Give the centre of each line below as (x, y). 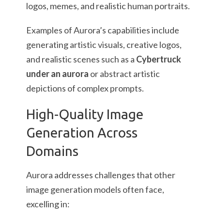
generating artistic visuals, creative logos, (104, 45)
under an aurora (57, 74)
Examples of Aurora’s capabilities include (103, 30)
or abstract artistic (124, 74)
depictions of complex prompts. (85, 88)
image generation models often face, (95, 189)
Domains (52, 151)
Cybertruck (159, 59)
